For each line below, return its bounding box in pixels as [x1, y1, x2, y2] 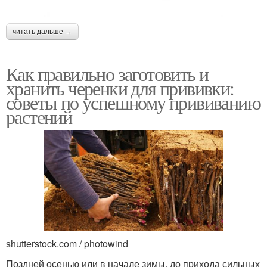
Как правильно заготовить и [6, 60, 209, 86]
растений [6, 103, 72, 129]
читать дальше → [13, 27, 72, 36]
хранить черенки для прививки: [6, 74, 234, 101]
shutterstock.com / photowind [6, 236, 128, 250]
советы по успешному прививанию [6, 89, 260, 115]
